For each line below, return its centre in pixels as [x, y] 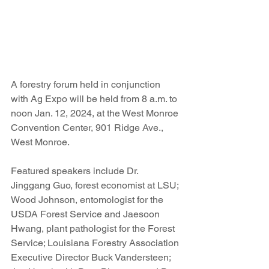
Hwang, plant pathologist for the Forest [94, 229]
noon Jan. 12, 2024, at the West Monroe [96, 113]
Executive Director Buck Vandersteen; [92, 258]
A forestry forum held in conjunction [87, 85]
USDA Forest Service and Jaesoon [86, 214]
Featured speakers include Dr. [76, 171]
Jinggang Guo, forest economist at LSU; [96, 186]
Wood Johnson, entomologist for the [88, 200]
